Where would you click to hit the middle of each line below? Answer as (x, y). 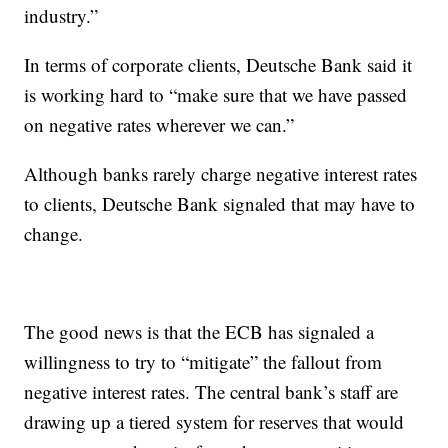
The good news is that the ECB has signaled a (199, 331)
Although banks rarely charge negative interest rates (221, 173)
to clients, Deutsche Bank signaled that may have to (220, 203)
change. (54, 233)
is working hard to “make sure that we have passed (216, 94)
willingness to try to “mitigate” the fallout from (203, 361)
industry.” (61, 15)
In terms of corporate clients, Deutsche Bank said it (218, 64)
